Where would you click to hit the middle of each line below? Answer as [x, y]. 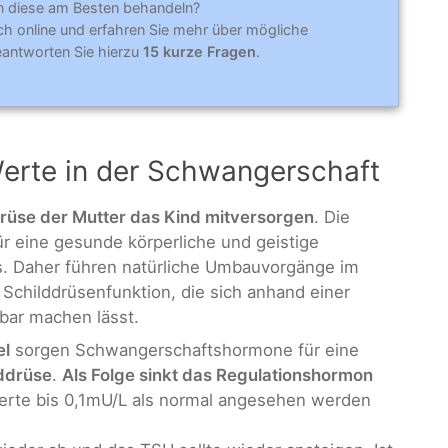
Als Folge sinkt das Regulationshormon [217, 375]
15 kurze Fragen [199, 52]
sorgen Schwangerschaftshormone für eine [184, 350]
